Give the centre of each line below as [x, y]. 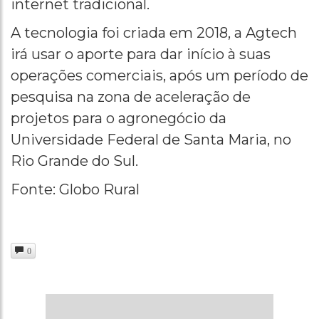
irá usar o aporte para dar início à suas [141, 54]
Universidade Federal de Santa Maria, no [151, 139]
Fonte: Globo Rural [75, 189]
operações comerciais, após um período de [159, 75]
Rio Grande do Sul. [74, 161]
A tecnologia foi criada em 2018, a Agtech [154, 32]
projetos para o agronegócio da [119, 118]
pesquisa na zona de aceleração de [131, 96]
